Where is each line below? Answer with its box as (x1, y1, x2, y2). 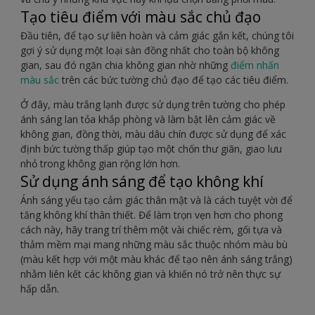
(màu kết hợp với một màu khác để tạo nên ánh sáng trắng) (20, 252, 292, 266)
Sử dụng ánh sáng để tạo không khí (20, 172, 264, 192)
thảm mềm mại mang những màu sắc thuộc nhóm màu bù (20, 238, 288, 252)
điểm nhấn (231, 58, 279, 72)
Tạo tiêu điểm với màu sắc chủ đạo (20, 7, 261, 27)
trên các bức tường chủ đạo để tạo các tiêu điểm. (59, 73, 288, 87)
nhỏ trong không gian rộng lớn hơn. (20, 157, 180, 171)
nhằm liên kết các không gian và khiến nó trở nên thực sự (20, 267, 281, 281)
